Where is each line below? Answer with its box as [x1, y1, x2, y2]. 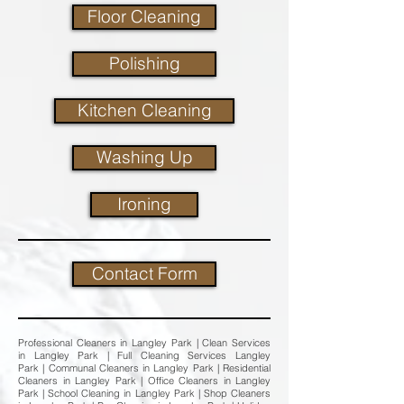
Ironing [117, 194, 171, 215]
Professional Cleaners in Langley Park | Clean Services [18, 336, 271, 349]
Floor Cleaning [87, 6, 201, 27]
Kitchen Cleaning [77, 100, 212, 121]
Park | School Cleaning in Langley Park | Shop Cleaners [18, 387, 271, 399]
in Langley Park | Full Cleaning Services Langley [18, 349, 271, 362]
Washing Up [96, 147, 193, 168]
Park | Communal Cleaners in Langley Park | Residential [18, 362, 271, 374]
